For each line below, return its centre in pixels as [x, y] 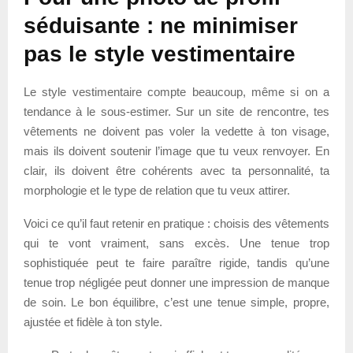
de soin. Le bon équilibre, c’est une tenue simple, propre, [176, 302]
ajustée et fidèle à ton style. [93, 321]
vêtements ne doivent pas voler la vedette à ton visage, [176, 131]
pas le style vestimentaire [160, 54]
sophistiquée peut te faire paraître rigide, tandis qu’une [176, 262]
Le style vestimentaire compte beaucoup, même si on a [176, 91]
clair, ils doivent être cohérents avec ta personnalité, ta [176, 170]
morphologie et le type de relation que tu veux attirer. [157, 190]
